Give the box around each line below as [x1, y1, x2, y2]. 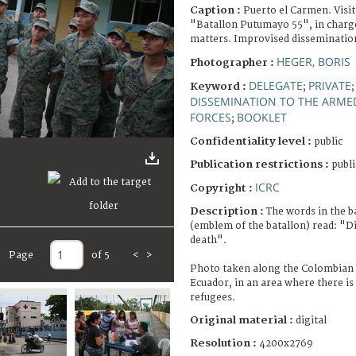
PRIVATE [308, 77, 351, 93]
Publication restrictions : [190, 157, 331, 171]
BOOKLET [237, 109, 287, 125]
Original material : [190, 313, 296, 327]
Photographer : [190, 56, 277, 69]
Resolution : [190, 336, 257, 350]
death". [190, 234, 226, 246]
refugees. [190, 291, 235, 304]
